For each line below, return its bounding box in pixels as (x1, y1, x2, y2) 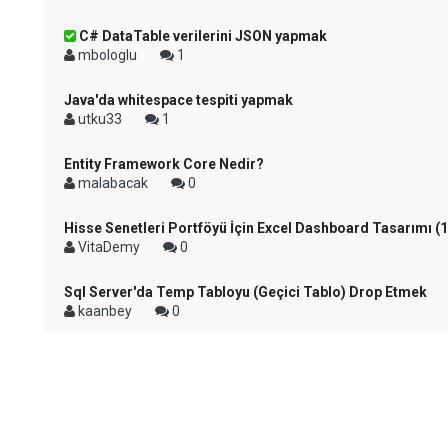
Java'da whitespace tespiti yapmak (64, 92, 293, 108)
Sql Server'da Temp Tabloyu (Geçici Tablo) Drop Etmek (64, 284, 427, 300)
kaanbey (75, 303, 135, 319)
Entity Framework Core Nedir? (64, 156, 264, 172)
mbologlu (75, 47, 140, 63)
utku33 (75, 111, 125, 127)
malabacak (75, 175, 151, 191)
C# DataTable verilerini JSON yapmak (76, 28, 327, 44)
